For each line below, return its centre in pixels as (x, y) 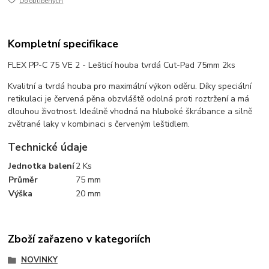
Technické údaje (48, 147)
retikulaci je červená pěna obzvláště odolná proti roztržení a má (129, 98)
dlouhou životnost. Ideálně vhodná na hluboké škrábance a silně (130, 111)
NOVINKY (39, 260)
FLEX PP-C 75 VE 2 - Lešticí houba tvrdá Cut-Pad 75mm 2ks (122, 65)
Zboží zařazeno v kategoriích (80, 239)
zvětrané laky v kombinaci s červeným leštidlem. (99, 124)
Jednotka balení (42, 166)
